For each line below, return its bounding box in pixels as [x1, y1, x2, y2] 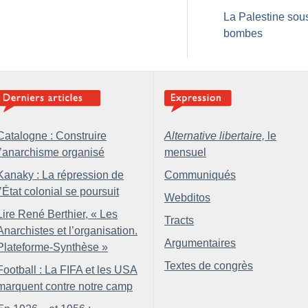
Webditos [164, 192, 210, 203]
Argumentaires [164, 237, 236, 249]
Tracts [164, 214, 194, 226]
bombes [223, 27, 263, 39]
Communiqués [164, 169, 236, 181]
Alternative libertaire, [164, 130, 265, 142]
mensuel [164, 146, 206, 158]
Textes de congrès [164, 260, 253, 272]
